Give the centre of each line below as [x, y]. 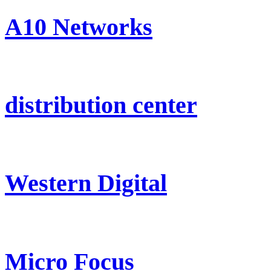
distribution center [101, 105]
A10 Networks [79, 27]
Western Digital [86, 183]
